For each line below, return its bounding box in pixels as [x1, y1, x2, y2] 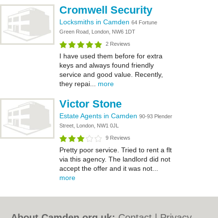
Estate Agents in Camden [59, 112, 139, 120]
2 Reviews [106, 41, 130, 47]
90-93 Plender [139, 113, 172, 119]
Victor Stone [59, 98, 122, 110]
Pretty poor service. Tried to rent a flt [59, 146, 172, 154]
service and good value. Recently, [59, 71, 163, 78]
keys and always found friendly [59, 61, 154, 69]
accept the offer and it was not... [59, 164, 158, 172]
